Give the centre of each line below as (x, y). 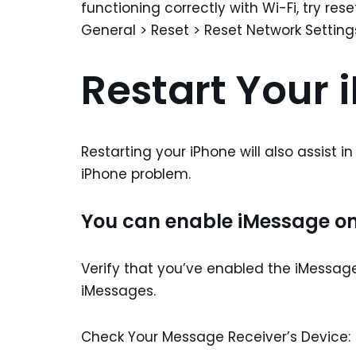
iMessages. (118, 291)
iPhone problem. (136, 174)
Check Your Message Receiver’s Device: (216, 337)
